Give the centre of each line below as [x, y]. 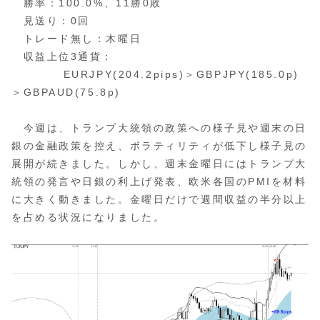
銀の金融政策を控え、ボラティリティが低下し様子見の [159, 146]
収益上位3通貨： [63, 56]
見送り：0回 [51, 20]
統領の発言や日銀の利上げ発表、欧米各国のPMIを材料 [159, 182]
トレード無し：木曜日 [77, 38]
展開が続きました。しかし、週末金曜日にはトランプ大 [159, 164]
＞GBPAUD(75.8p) [66, 92]
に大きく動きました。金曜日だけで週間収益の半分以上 [159, 200]
